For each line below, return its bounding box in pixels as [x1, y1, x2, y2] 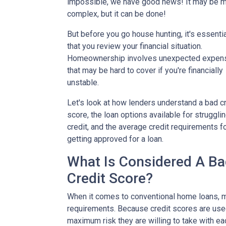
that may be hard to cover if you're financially [67, 66, 223, 76]
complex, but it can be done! [67, 9, 166, 19]
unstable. [67, 78, 99, 88]
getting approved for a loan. [67, 134, 163, 144]
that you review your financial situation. [67, 41, 202, 51]
